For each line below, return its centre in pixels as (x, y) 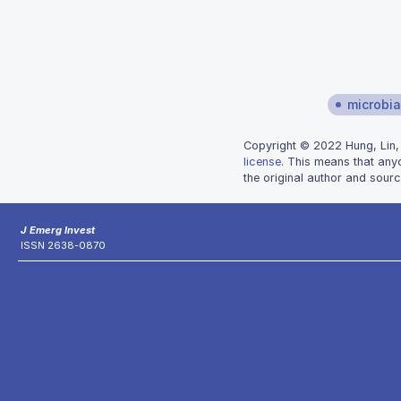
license (262, 162)
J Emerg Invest (58, 230)
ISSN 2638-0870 (63, 245)
